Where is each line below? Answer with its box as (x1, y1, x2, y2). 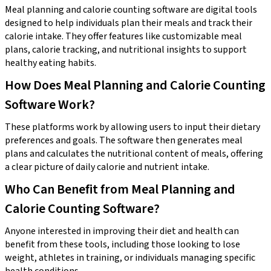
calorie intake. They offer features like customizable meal (5, 29, 242, 43)
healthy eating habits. (5, 56, 96, 70)
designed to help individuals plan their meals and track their (5, 16, 252, 30)
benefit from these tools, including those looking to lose (5, 237, 240, 251)
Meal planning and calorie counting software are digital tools (5, 2, 257, 16)
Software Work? (5, 94, 95, 114)
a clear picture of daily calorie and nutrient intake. (5, 160, 209, 174)
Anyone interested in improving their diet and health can (5, 224, 239, 238)
